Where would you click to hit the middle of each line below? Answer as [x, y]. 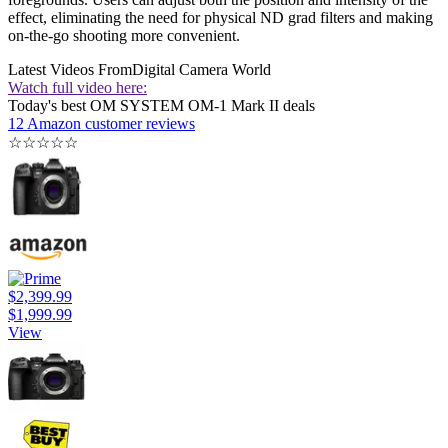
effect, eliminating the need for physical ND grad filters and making [220, 18]
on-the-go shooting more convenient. [124, 36]
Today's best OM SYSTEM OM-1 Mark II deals [161, 106]
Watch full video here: [77, 88]
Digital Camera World [201, 70]
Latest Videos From [70, 70]
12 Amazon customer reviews [101, 124]
